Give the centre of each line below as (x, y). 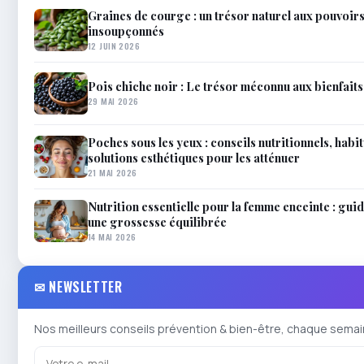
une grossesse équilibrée (157, 221)
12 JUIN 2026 (114, 45)
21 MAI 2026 (113, 172)
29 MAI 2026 (113, 101)
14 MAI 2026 (112, 236)
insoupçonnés (126, 30)
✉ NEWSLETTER (78, 286)
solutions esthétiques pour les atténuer (194, 157)
